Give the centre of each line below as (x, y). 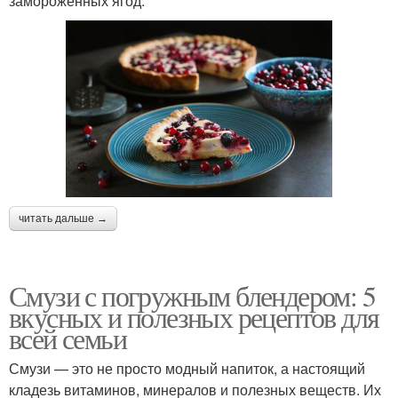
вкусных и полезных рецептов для (194, 317)
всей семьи (68, 338)
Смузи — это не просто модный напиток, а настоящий (187, 369)
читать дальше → (63, 219)
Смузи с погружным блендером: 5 (192, 296)
